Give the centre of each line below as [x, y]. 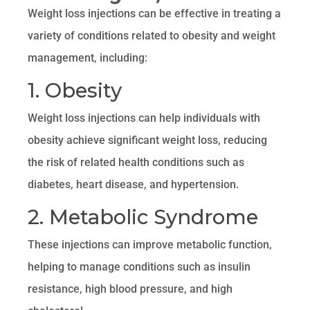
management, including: [88, 58]
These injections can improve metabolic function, [150, 245]
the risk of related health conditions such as [136, 163]
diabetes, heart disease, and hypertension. [134, 185]
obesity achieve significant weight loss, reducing [148, 140]
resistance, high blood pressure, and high [130, 289]
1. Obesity [75, 91]
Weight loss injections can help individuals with [144, 118]
